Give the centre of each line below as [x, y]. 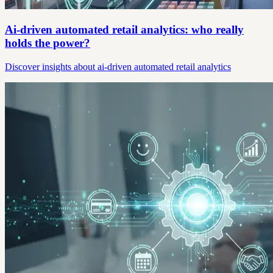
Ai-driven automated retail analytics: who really [124, 29]
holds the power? [48, 43]
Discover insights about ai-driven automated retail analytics [118, 66]
